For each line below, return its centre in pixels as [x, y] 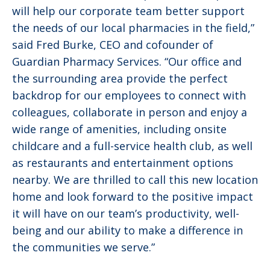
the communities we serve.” [83, 247]
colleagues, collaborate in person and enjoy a [130, 112]
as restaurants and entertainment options [123, 162]
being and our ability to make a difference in [127, 230]
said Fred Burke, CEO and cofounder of [113, 44]
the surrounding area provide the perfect [120, 78]
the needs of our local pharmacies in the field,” [133, 27]
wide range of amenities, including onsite [119, 129]
